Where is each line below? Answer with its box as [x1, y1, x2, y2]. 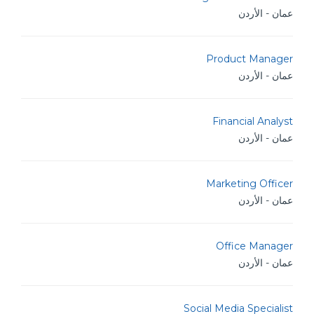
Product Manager [206, 53, 293, 65]
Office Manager [216, 240, 293, 252]
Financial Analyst [212, 115, 293, 128]
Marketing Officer [206, 177, 293, 190]
